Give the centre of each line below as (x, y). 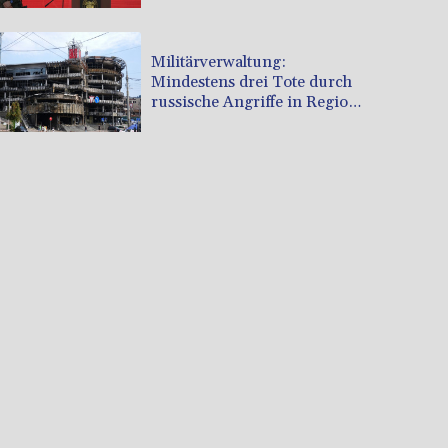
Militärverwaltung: (218, 61)
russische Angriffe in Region (254, 101)
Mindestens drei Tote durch (251, 81)
